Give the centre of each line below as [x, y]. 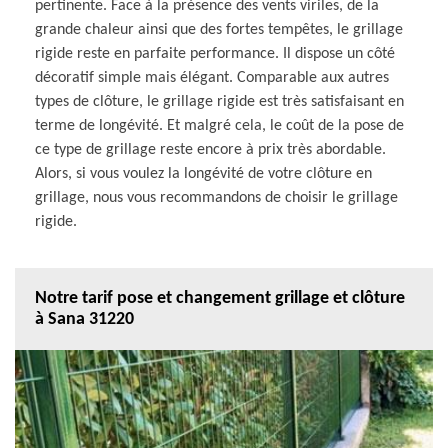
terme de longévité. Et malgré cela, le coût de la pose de [219, 125]
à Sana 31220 [84, 319]
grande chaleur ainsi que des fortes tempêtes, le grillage [219, 29]
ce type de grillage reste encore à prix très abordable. [210, 149]
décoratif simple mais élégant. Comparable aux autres [212, 77]
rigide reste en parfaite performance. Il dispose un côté [215, 53]
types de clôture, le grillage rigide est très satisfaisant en [219, 101]
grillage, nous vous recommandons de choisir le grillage [216, 197]
